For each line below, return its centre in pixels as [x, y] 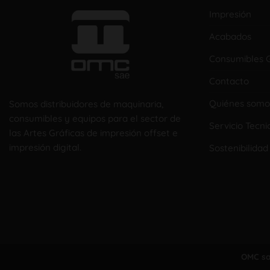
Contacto [229, 81]
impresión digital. [45, 147]
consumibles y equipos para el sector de [95, 118]
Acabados [231, 36]
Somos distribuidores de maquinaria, [86, 104]
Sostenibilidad [239, 148]
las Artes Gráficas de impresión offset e [93, 133]
